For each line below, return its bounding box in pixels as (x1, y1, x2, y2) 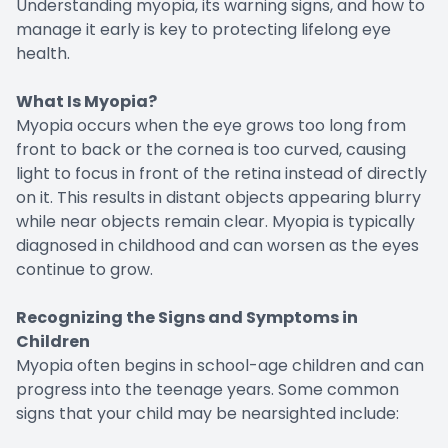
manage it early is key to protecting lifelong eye (16, 18, 391, 42)
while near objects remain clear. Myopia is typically (16, 210, 415, 234)
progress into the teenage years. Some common (16, 378, 399, 402)
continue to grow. (16, 258, 153, 282)
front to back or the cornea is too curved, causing (16, 138, 406, 162)
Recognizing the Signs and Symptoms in (16, 306, 358, 330)
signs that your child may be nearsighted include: (16, 402, 399, 426)
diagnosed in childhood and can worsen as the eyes (16, 234, 419, 258)
